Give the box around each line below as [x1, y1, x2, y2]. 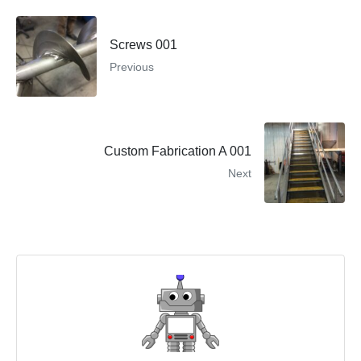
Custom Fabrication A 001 [104, 144, 251, 159]
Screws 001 [110, 38, 177, 52]
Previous [110, 60, 154, 74]
